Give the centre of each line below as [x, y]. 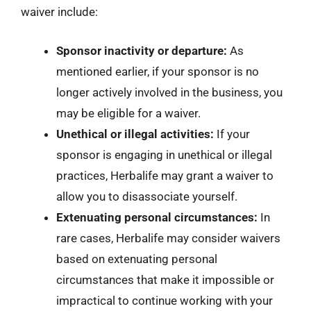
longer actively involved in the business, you [169, 92]
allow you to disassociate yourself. [147, 196]
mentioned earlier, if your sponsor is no [158, 71]
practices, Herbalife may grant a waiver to [165, 175]
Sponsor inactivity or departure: [142, 50]
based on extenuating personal [137, 259]
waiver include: [59, 12]
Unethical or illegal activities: [135, 134]
